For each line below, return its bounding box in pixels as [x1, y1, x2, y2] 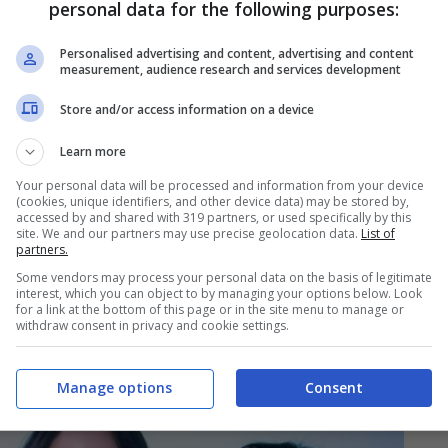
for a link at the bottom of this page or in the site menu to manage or [16, 300, 404, 318]
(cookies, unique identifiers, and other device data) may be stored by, [16, 192, 409, 210]
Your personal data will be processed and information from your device [16, 176, 424, 194]
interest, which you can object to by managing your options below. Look [16, 284, 422, 302]
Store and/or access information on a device [60, 101, 314, 118]
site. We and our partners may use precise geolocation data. [16, 224, 361, 242]
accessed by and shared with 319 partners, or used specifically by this [16, 208, 411, 226]
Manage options [56, 378, 172, 397]
